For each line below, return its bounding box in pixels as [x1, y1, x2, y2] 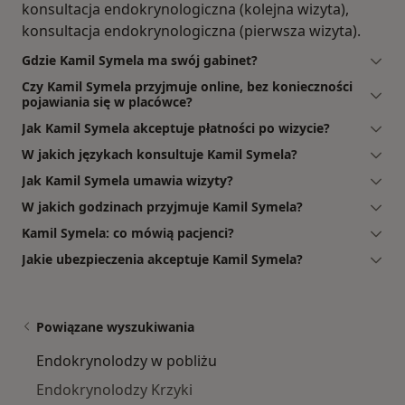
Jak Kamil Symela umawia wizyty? [22, 171, 233, 189]
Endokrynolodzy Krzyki [36, 379, 193, 400]
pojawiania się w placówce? [22, 92, 193, 110]
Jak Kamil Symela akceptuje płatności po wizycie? [22, 118, 330, 137]
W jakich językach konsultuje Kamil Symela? [22, 145, 297, 163]
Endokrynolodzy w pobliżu [36, 350, 217, 371]
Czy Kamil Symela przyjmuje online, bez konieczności [22, 77, 353, 95]
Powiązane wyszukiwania [36, 317, 194, 335]
